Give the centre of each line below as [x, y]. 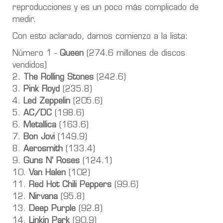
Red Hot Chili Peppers [70, 185]
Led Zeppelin [47, 101]
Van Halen [47, 173]
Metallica [40, 125]
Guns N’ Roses [52, 161]
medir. [24, 20]
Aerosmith [43, 149]
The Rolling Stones [58, 77]
